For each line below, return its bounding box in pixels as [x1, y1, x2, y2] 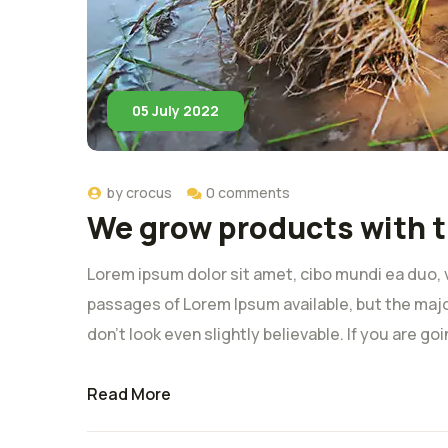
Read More [87, 382, 171, 405]
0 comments [206, 182, 290, 202]
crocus [126, 182, 172, 202]
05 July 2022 [132, 100, 219, 120]
